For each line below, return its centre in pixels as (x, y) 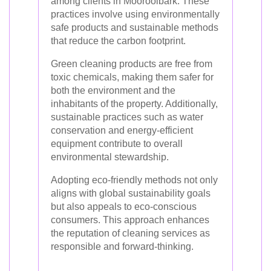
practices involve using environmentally (135, 14)
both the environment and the (113, 90)
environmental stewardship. (110, 157)
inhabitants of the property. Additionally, (134, 104)
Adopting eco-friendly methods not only (134, 180)
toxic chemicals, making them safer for (132, 77)
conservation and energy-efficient (122, 130)
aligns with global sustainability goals (131, 193)
